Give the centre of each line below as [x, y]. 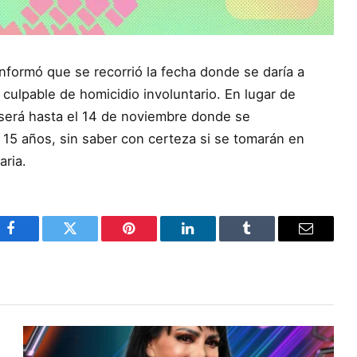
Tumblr [267, 240]
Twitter [90, 240]
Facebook [38, 240]
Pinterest [153, 240]
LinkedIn [213, 240]
